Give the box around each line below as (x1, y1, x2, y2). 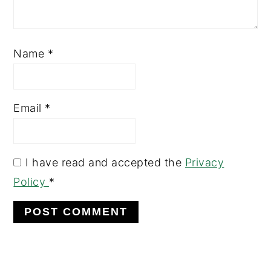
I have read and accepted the (25, 156, 185, 169)
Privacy (184, 156, 224, 169)
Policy (13, 175, 49, 189)
